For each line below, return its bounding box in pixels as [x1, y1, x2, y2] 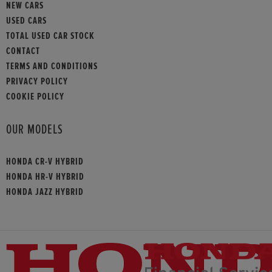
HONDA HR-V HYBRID [6, 172, 84, 182]
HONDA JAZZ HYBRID [6, 187, 84, 197]
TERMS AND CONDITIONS [6, 61, 98, 71]
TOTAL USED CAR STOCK [6, 30, 95, 41]
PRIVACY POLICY [6, 76, 68, 86]
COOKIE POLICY [6, 91, 64, 101]
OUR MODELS [6, 123, 63, 136]
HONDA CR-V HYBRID [6, 157, 84, 167]
